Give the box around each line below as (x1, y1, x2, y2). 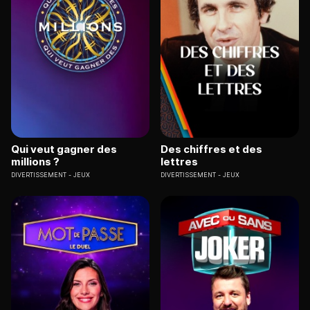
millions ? (11, 154, 60, 168)
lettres (161, 154, 198, 168)
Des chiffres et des (161, 142, 262, 156)
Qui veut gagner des (11, 142, 117, 156)
